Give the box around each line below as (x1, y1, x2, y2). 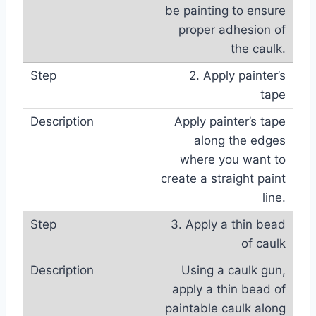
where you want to (180, 152, 286, 166)
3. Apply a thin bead (171, 217, 286, 231)
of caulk (241, 236, 286, 250)
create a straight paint (161, 171, 286, 186)
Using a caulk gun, (181, 263, 286, 277)
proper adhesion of (178, 23, 286, 37)
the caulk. (231, 42, 286, 56)
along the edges (194, 133, 286, 147)
